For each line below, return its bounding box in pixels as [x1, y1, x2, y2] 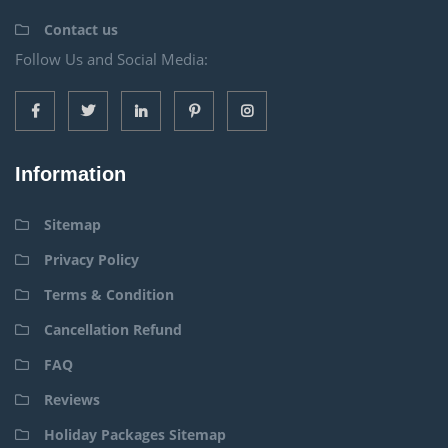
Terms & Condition [44, 284, 174, 304]
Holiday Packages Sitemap [44, 424, 226, 444]
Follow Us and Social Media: [15, 48, 208, 69]
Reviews [44, 389, 100, 409]
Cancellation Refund [44, 319, 182, 339]
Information [15, 162, 126, 185]
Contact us [44, 19, 118, 39]
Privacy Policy [44, 249, 139, 269]
